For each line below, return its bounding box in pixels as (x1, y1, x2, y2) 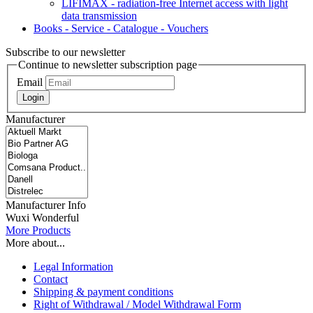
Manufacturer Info (6, 198, 86, 211)
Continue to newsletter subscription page (18, 59, 197, 71)
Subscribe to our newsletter (6, 46, 125, 59)
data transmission (61, 10, 137, 22)
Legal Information (34, 260, 113, 272)
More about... (6, 236, 65, 249)
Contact (34, 272, 68, 285)
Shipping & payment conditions (34, 285, 173, 298)
